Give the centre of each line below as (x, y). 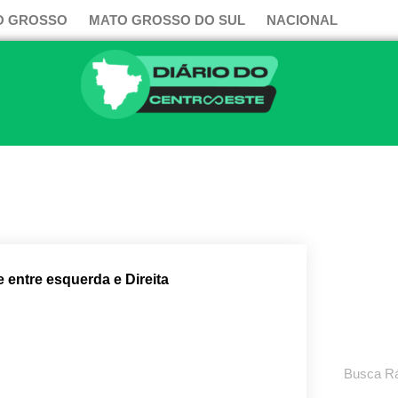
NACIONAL (302, 20)
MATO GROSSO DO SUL (167, 20)
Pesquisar (361, 362)
